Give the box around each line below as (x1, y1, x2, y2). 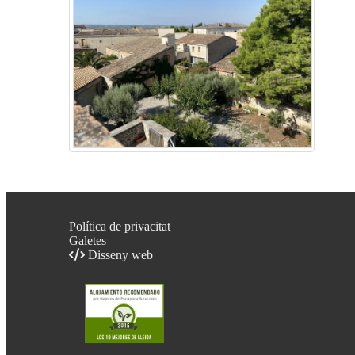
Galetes (69, 233, 106, 247)
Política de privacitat (69, 219, 170, 233)
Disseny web (85, 247, 153, 261)
